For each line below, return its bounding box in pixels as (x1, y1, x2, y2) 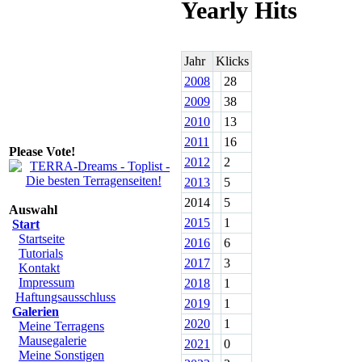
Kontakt (19, 261, 60, 275)
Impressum (19, 276, 74, 289)
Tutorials (19, 246, 63, 260)
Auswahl (9, 203, 57, 217)
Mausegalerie (19, 334, 86, 347)
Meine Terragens (19, 319, 104, 333)
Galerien (12, 305, 59, 318)
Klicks (216, 54, 249, 68)
